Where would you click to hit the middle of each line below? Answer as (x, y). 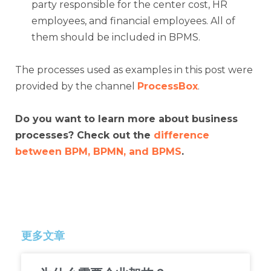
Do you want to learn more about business (126, 119)
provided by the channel (76, 86)
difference (181, 135)
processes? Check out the (84, 135)
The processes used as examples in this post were (134, 70)
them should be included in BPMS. (116, 37)
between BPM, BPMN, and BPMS (98, 151)
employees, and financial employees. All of (133, 21)
